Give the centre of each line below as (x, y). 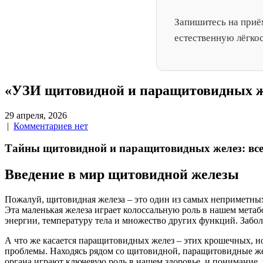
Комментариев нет (51, 126)
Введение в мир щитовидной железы (122, 175)
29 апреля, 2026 (36, 115)
